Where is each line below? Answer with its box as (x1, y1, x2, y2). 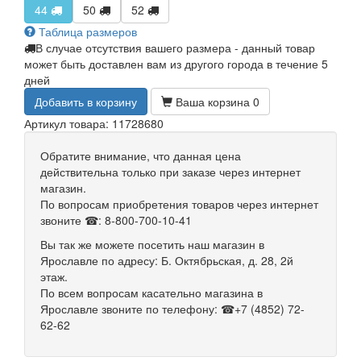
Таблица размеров (35, 23, 137, 40)
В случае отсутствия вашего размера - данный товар (35, 39, 315, 56)
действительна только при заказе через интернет (40, 164, 301, 180)
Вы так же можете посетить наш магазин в (40, 236, 264, 253)
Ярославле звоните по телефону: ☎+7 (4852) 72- (40, 301, 305, 317)
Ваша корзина (172, 93, 253, 110)
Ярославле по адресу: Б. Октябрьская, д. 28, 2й (40, 252, 293, 269)
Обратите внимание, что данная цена (40, 147, 241, 164)
